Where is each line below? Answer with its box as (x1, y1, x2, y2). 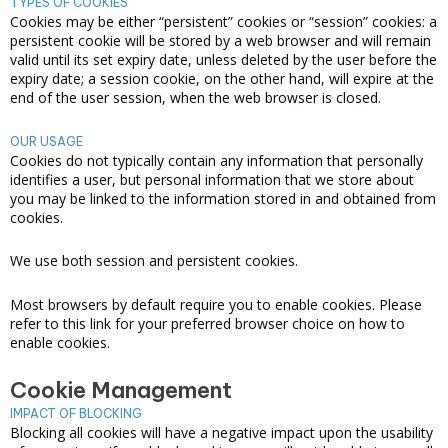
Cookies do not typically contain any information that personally (10, 150, 423, 170)
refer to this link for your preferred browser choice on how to (10, 313, 405, 333)
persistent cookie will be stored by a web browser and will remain (10, 31, 431, 50)
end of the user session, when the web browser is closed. (10, 88, 381, 107)
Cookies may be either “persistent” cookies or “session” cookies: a (10, 12, 437, 31)
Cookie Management (10, 376, 232, 404)
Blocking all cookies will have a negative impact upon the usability (10, 423, 433, 442)
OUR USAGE (10, 133, 83, 149)
